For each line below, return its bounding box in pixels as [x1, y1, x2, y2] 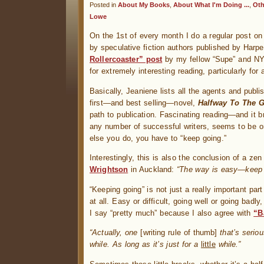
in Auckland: [128, 165, 177, 174]
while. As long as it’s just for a [90, 240, 201, 249]
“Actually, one [90, 228, 141, 237]
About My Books [118, 1, 170, 8]
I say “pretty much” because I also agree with [90, 208, 254, 217]
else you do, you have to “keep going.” [90, 133, 226, 143]
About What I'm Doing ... [173, 1, 249, 8]
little [200, 240, 216, 249]
